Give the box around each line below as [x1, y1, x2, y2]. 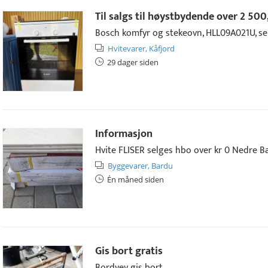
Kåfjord [149, 43, 175, 54]
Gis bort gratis [95, 242, 163, 260]
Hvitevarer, [108, 43, 147, 54]
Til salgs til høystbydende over [95, 8, 240, 26]
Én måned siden [107, 174, 164, 185]
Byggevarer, [108, 160, 150, 171]
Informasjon [95, 125, 153, 143]
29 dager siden [107, 57, 159, 68]
